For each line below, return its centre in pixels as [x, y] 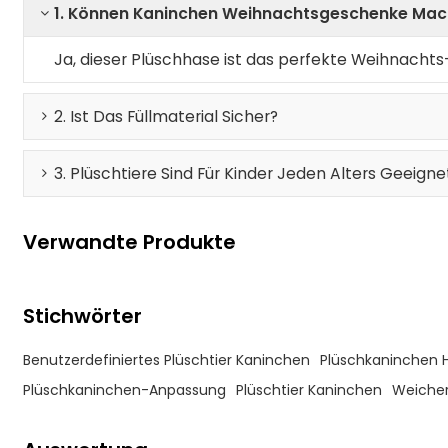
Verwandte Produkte [130, 241]
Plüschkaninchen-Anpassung [125, 389]
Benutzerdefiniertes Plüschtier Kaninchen [167, 359]
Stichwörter [83, 316]
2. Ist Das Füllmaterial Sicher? [166, 116]
